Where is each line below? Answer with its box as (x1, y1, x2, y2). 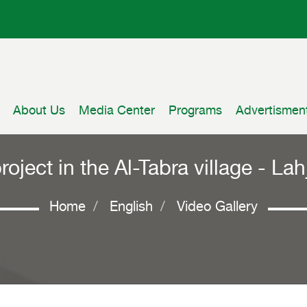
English (110, 199, 153, 216)
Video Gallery (177, 199, 258, 216)
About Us (12, 103, 65, 119)
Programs (168, 103, 222, 119)
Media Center (78, 103, 155, 119)
